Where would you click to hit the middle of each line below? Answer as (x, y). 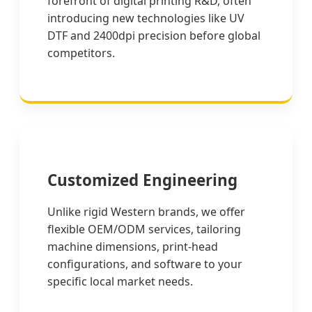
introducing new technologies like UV (146, 18)
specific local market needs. (120, 282)
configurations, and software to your (145, 264)
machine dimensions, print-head (133, 247)
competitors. (81, 53)
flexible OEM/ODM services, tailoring (144, 229)
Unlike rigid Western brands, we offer (146, 212)
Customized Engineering (142, 180)
